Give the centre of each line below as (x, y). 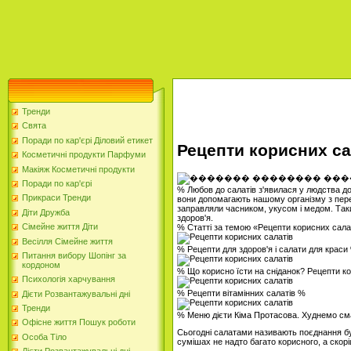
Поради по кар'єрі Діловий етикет (87, 140)
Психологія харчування (69, 279)
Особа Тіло (44, 337)
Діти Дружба (46, 212)
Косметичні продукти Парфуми (84, 155)
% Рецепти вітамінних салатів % (241, 293)
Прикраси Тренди (56, 198)
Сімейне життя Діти (60, 227)
